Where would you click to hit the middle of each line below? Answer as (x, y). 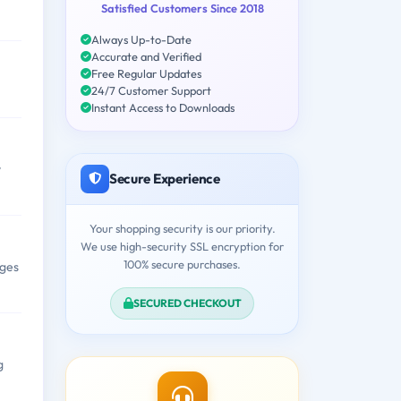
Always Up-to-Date (141, 39)
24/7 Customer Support (151, 90)
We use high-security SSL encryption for (182, 246)
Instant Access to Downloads (163, 107)
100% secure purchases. (182, 264)
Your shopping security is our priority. (182, 228)
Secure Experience (165, 178)
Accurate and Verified (146, 56)
